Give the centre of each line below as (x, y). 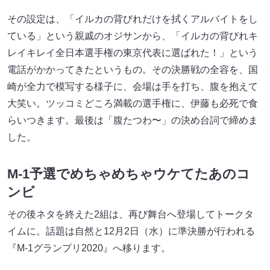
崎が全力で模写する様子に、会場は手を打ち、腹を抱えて (133, 86)
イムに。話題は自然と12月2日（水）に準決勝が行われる (131, 231)
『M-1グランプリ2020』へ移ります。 (89, 248)
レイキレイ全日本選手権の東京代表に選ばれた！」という (133, 52)
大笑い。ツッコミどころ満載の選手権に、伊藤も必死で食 (133, 103)
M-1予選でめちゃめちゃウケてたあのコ (129, 174)
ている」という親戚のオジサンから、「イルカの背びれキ (133, 36)
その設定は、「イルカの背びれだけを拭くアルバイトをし (133, 19)
